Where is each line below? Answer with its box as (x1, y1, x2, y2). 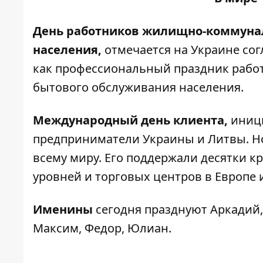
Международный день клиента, (33, 112, 231, 128)
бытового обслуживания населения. (33, 79, 244, 95)
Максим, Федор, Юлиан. (33, 220, 171, 236)
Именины (33, 201, 93, 217)
